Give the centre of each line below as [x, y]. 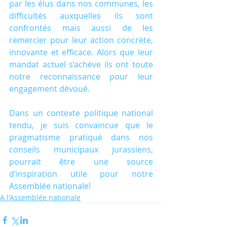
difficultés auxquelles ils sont [81, 16]
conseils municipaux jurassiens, [81, 149]
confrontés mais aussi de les [81, 28]
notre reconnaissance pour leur [81, 77]
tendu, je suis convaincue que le [81, 125]
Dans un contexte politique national [81, 113]
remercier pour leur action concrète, [81, 40]
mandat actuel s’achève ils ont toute [81, 64]
